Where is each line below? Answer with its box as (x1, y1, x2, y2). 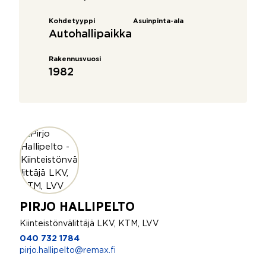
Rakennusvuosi (49, 56, 101, 62)
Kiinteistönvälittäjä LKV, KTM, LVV (20, 220, 159, 227)
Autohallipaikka (49, 30, 132, 39)
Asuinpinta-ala (133, 18, 183, 24)
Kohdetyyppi (49, 18, 95, 24)
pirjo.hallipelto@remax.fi (20, 247, 116, 254)
